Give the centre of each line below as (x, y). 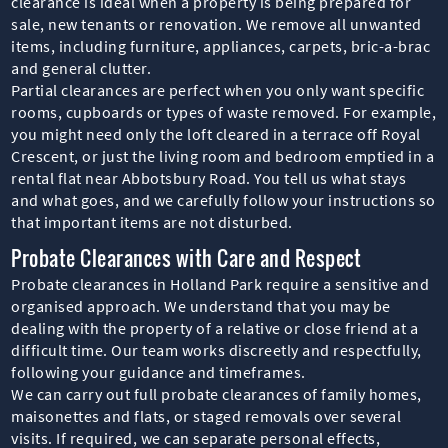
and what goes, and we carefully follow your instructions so (223, 199)
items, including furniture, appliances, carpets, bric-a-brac (221, 45)
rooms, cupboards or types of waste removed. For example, (224, 111)
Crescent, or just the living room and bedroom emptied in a (223, 155)
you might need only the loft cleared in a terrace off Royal (216, 133)
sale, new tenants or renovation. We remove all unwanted (216, 23)
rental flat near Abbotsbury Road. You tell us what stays (209, 177)
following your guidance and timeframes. (158, 371)
